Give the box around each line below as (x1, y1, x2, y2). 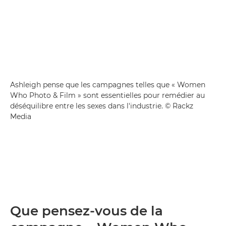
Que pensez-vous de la (10, 202, 163, 219)
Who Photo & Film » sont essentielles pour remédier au (10, 90, 205, 100)
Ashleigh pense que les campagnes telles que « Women (10, 80, 205, 89)
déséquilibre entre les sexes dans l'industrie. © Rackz (10, 101, 193, 110)
